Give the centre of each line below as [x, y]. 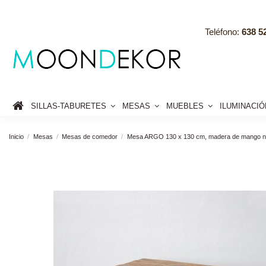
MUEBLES [186, 106]
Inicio [16, 136]
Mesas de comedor [90, 136]
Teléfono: [223, 32]
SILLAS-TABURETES [70, 106]
